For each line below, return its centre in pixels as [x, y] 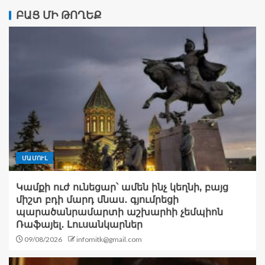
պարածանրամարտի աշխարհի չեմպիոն [119, 212]
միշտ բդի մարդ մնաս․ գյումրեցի [97, 200]
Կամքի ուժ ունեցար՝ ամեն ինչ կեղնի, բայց [122, 188]
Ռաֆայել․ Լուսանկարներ [79, 225]
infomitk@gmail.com [109, 240]
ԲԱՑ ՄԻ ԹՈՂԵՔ [59, 16]
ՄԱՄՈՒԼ [35, 158]
